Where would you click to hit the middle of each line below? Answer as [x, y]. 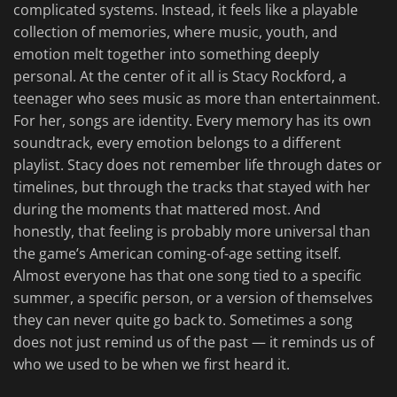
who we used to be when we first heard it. [152, 365]
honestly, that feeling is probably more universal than [192, 232]
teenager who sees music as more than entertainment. [197, 99]
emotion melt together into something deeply [166, 54]
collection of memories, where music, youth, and [175, 32]
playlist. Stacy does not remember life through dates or [198, 165]
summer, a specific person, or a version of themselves [193, 298]
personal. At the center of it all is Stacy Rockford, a [180, 77]
